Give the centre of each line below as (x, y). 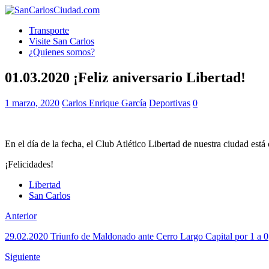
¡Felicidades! (29, 164)
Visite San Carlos (62, 41)
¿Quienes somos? (62, 52)
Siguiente (23, 256)
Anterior (21, 216)
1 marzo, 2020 (32, 103)
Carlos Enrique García (104, 103)
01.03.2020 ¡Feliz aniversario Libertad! (125, 77)
